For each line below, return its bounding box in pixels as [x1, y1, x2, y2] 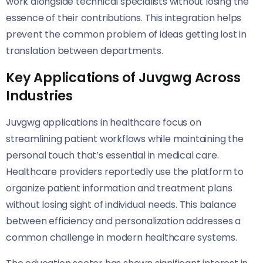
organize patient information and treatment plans [6, 181, 232, 195]
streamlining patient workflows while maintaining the [6, 132, 244, 146]
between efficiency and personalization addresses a [6, 214, 241, 228]
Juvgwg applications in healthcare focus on [6, 116, 201, 130]
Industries [6, 86, 73, 106]
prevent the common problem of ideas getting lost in [6, 28, 247, 42]
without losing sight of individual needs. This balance [6, 198, 237, 212]
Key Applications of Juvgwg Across [6, 68, 241, 87]
